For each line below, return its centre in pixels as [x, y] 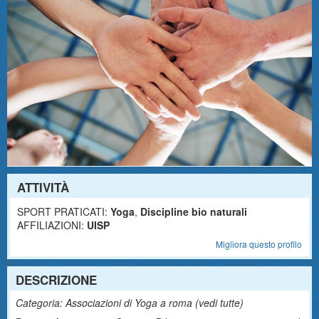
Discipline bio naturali [194, 211]
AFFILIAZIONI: [51, 225]
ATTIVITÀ [43, 187]
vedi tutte [219, 303]
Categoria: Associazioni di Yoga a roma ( [107, 303]
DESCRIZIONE [56, 280]
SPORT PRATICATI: [62, 211]
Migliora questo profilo [259, 244]
